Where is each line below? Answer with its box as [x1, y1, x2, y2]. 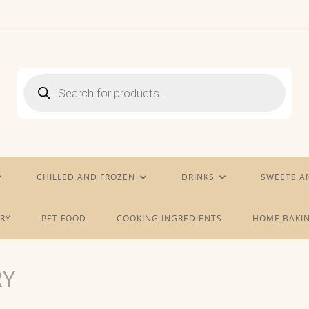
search [23, 81, 54, 94]
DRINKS [181, 171, 215, 183]
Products [23, 71, 63, 85]
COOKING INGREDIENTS [116, 212, 222, 224]
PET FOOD [41, 212, 86, 224]
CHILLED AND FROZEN [37, 171, 135, 183]
